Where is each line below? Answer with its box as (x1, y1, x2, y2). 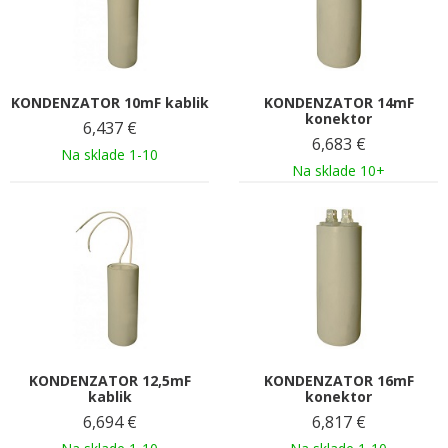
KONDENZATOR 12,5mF (28, 370, 191, 390)
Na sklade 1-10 (61, 144, 158, 164)
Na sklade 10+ (292, 160, 385, 180)
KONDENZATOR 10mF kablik (10, 92, 209, 112)
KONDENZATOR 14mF (263, 92, 414, 112)
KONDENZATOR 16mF (263, 370, 414, 390)
